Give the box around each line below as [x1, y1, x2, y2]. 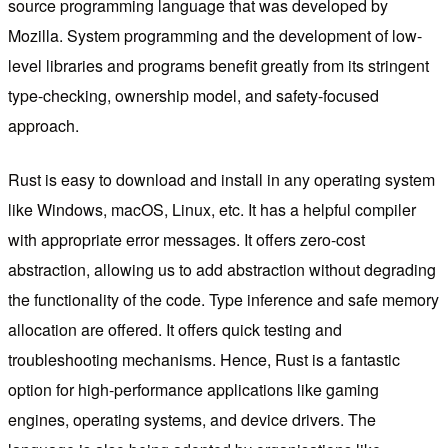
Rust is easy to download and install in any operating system [8, 167, 435, 191]
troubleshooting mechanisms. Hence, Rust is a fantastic [8, 347, 400, 371]
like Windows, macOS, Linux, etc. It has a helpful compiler [8, 197, 416, 221]
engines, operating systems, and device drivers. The [8, 407, 376, 431]
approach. [8, 113, 79, 137]
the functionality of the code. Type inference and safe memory [8, 287, 439, 311]
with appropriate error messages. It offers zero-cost [8, 227, 365, 251]
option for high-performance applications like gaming [8, 377, 379, 401]
